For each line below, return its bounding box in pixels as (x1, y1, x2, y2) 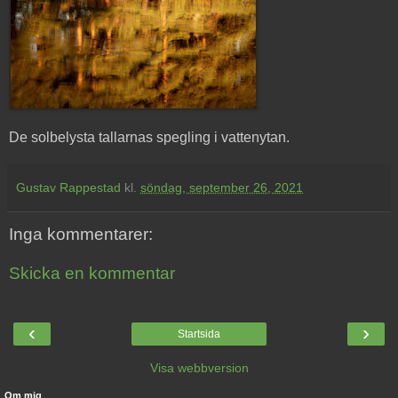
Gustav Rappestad (16, 180, 121, 195)
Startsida (178, 328, 220, 341)
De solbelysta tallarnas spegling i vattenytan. (9, 130, 290, 146)
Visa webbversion (149, 361, 249, 376)
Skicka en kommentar (9, 263, 175, 283)
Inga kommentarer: (9, 225, 153, 244)
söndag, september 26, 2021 (140, 180, 303, 195)
